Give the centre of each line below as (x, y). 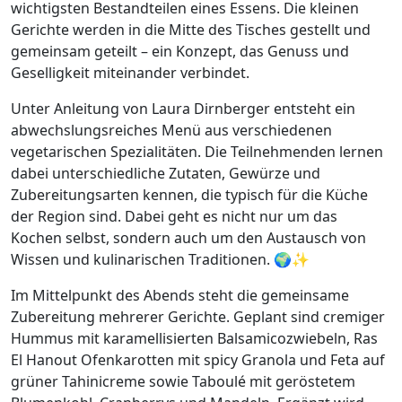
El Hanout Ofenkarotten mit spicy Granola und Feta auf (198, 360)
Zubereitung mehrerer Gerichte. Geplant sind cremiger (198, 317)
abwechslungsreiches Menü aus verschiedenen (171, 131)
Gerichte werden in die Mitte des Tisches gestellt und (191, 30)
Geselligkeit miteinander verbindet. (130, 73)
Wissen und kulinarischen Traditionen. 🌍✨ (160, 260)
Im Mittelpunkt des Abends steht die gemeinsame (180, 296)
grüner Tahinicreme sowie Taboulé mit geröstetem (183, 382)
